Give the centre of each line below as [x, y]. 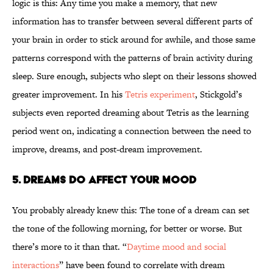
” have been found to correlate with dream [142, 265]
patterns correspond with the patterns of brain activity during [132, 58]
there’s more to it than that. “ [69, 247]
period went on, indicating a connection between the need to [132, 131]
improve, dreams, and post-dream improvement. [107, 149]
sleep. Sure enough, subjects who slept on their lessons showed [134, 76]
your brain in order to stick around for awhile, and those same [134, 40]
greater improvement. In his [69, 94]
